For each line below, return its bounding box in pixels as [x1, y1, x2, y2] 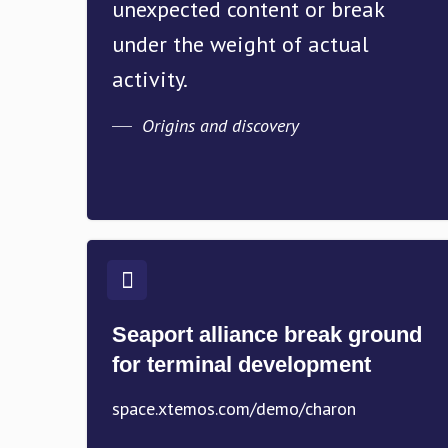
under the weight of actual [112, 30, 369, 58]
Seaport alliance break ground [112, 322, 422, 347]
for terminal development [112, 352, 371, 377]
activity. [112, 65, 188, 93]
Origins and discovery [137, 114, 299, 137]
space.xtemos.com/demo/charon [112, 397, 356, 420]
